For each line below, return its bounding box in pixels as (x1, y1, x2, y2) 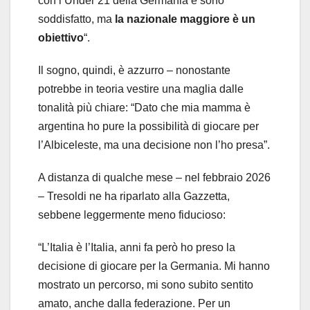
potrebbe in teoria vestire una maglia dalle (38, 83, 244, 95)
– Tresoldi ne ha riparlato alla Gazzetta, (38, 190, 230, 203)
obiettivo (38, 32, 84, 44)
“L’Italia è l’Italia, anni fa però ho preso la (38, 241, 235, 254)
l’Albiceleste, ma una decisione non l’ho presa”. (38, 139, 270, 152)
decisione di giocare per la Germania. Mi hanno (38, 260, 270, 273)
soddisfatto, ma (38, 13, 115, 26)
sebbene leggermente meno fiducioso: (38, 209, 226, 221)
